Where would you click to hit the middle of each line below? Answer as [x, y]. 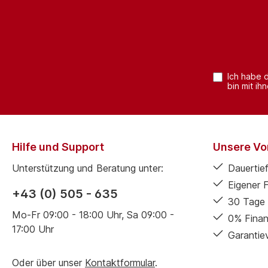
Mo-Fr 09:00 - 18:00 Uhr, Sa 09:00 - [93, 215]
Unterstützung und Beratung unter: [88, 168]
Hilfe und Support [58, 147]
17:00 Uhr [33, 229]
